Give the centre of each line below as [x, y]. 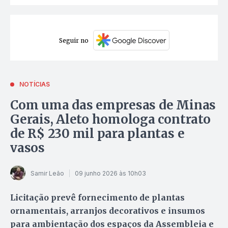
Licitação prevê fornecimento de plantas [97, 198]
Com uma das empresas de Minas [113, 105]
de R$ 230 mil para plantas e [97, 134]
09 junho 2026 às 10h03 [110, 173]
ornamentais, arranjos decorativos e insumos [108, 211]
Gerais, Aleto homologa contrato [110, 120]
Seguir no [74, 40]
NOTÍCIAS [35, 84]
